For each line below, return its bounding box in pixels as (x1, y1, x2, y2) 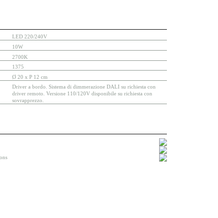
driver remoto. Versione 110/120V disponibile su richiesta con (12, 91, 152, 97)
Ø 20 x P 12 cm (12, 73, 48, 80)
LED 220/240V (12, 34, 47, 40)
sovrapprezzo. (12, 97, 44, 104)
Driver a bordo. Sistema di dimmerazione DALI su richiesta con (12, 84, 156, 90)
